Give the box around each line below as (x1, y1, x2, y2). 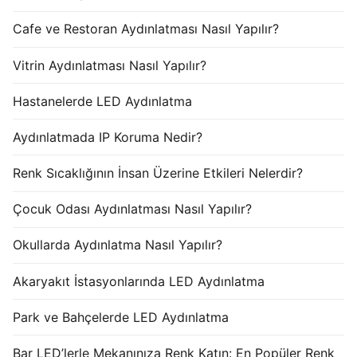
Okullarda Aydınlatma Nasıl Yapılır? (13, 237, 222, 253)
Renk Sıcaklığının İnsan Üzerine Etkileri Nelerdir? (13, 165, 303, 182)
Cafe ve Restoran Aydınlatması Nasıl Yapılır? (13, 21, 279, 37)
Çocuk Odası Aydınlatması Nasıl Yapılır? (13, 201, 252, 218)
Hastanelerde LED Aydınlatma (13, 92, 192, 109)
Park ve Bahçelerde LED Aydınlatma (13, 308, 229, 325)
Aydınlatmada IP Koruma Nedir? (13, 128, 202, 145)
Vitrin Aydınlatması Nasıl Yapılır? (13, 57, 206, 73)
